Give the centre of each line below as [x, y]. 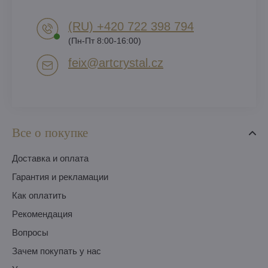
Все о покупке [50, 133]
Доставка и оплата [50, 159]
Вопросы [30, 233]
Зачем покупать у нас [57, 251]
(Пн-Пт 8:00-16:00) [105, 41]
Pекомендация [42, 214]
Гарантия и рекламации [60, 177]
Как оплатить [39, 196]
